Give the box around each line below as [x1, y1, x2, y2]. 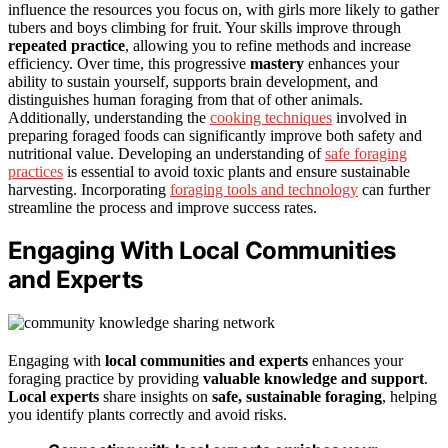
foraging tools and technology [170, 180, 358, 198]
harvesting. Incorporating [8, 180, 170, 198]
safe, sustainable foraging [212, 388, 382, 406]
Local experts [8, 388, 99, 406]
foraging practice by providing [8, 370, 203, 388]
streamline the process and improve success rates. [8, 198, 317, 216]
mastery [250, 54, 304, 72]
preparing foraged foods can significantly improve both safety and [8, 126, 422, 144]
